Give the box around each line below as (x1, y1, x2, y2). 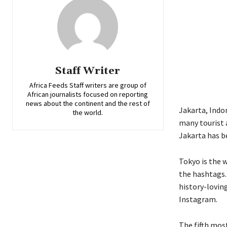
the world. (72, 108, 103, 118)
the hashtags (178, 169, 225, 179)
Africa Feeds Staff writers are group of (29, 81, 146, 90)
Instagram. (178, 194, 219, 205)
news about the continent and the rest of (25, 99, 150, 108)
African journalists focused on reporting (27, 90, 148, 99)
